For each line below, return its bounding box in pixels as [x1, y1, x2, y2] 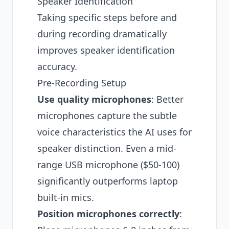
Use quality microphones [37, 93, 151, 105]
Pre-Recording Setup [37, 77, 126, 89]
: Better [151, 93, 184, 105]
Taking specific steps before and [37, 11, 177, 24]
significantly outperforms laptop [37, 175, 178, 187]
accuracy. [37, 60, 77, 73]
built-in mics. [37, 191, 94, 203]
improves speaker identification [37, 44, 175, 56]
